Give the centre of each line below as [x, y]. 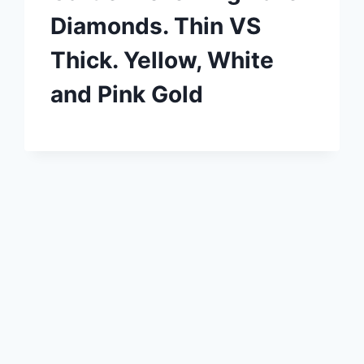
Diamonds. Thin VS [156, 26]
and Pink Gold [127, 94]
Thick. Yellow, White [162, 60]
